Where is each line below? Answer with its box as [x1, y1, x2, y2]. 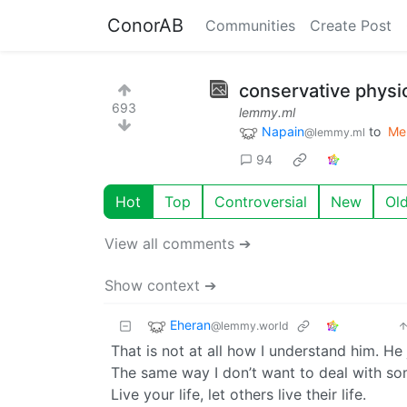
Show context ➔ [104, 275, 216, 294]
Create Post [310, 16, 392, 35]
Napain [262, 124, 304, 139]
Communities [205, 16, 295, 35]
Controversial [214, 192, 307, 211]
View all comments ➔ [104, 233, 251, 253]
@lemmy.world [211, 318, 289, 333]
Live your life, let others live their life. [111, 384, 366, 403]
